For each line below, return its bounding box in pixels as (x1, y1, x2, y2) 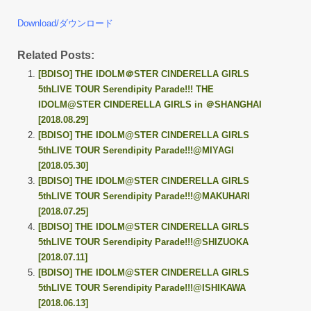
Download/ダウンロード (17, 18, 113, 28)
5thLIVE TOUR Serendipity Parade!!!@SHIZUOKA (38, 237, 249, 247)
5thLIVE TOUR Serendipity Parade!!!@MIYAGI (38, 145, 234, 155)
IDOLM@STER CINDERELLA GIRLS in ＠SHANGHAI (38, 99, 262, 110)
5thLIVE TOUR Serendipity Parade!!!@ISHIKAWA (38, 283, 246, 293)
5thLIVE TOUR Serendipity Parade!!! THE (38, 84, 214, 94)
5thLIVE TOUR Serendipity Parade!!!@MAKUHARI (38, 191, 250, 201)
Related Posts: (17, 49, 94, 61)
